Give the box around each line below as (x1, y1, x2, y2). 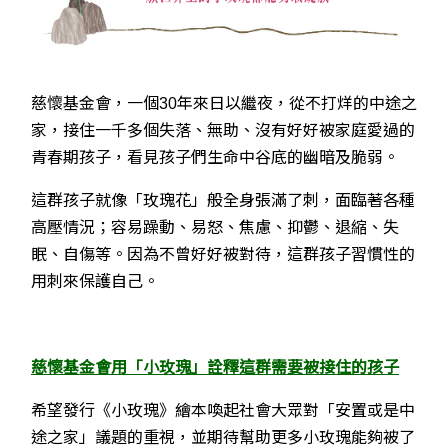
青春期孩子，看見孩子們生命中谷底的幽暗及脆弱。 (31, 148, 399, 166)
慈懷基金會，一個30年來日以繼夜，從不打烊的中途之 (31, 94, 417, 112)
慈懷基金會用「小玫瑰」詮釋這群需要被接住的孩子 (31, 358, 399, 376)
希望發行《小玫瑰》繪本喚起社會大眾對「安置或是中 (31, 401, 415, 419)
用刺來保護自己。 (31, 272, 159, 290)
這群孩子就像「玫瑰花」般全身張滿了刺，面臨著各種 (31, 191, 415, 209)
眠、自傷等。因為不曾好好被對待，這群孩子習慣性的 (31, 245, 415, 263)
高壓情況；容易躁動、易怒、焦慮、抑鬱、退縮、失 (31, 218, 399, 236)
